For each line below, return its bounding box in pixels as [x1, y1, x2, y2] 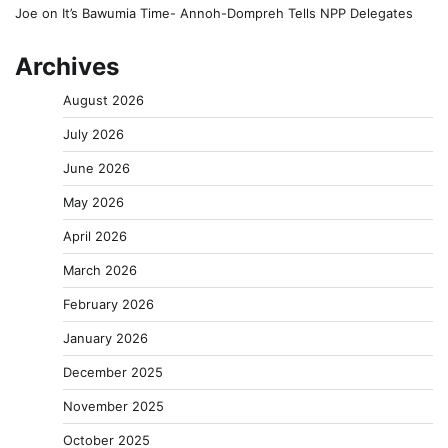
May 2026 [63, 193, 124, 210]
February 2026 [63, 295, 154, 312]
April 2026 [63, 227, 127, 244]
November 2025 [63, 397, 164, 414]
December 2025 [63, 363, 163, 380]
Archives [15, 51, 119, 81]
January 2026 [63, 329, 148, 346]
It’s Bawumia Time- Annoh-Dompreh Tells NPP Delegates [62, 4, 417, 21]
